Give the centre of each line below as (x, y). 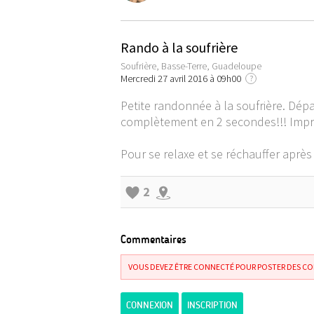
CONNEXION (150, 305)
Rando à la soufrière (179, 47)
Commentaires (153, 239)
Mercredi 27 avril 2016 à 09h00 (183, 78)
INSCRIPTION (212, 305)
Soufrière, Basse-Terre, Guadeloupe (191, 66)
